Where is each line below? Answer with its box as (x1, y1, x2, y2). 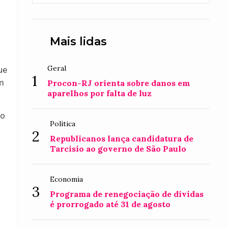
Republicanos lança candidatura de (50, 133, 194, 144)
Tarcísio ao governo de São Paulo (50, 144, 187, 154)
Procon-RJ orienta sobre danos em (47, 78, 190, 88)
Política (50, 119, 76, 128)
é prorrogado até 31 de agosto (50, 199, 171, 209)
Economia (50, 175, 83, 184)
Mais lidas (50, 35, 107, 48)
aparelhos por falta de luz (47, 88, 152, 98)
